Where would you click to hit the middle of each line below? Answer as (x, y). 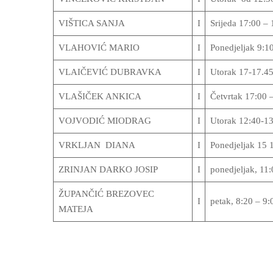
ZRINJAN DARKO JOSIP (108, 169)
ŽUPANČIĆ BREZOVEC (106, 194)
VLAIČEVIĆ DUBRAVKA (110, 72)
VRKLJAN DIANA (97, 145)
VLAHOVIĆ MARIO (99, 48)
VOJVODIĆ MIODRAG (105, 121)
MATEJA (76, 209)
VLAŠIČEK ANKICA (100, 96)
